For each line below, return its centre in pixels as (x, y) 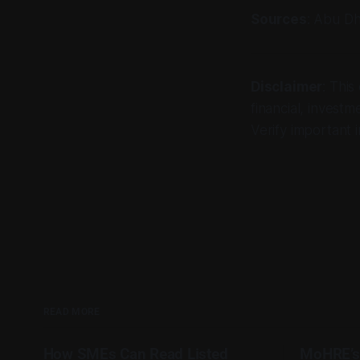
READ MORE (72, 312)
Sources (279, 19)
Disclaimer (287, 87)
